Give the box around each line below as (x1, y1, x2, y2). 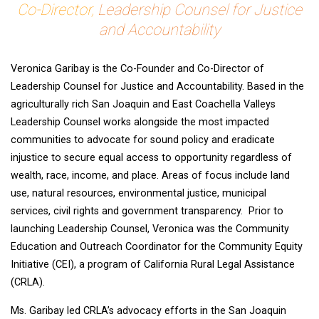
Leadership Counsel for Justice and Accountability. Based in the (11, 80, 304, 93)
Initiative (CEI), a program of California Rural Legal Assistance (11, 258, 295, 271)
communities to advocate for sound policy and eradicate (11, 134, 275, 147)
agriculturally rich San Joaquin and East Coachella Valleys (11, 98, 276, 111)
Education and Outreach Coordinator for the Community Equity (11, 241, 303, 253)
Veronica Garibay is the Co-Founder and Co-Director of (11, 63, 264, 75)
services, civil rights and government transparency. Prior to (11, 205, 283, 218)
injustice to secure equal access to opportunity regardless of (11, 152, 292, 164)
